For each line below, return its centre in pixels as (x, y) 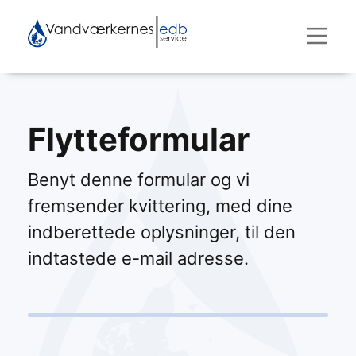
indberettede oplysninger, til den (162, 232)
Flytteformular (139, 139)
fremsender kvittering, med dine (160, 206)
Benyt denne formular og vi (139, 180)
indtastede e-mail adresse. (138, 258)
